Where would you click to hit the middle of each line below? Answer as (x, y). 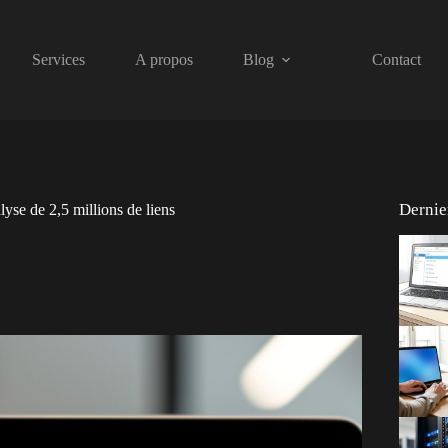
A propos (163, 59)
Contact (396, 59)
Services (58, 59)
